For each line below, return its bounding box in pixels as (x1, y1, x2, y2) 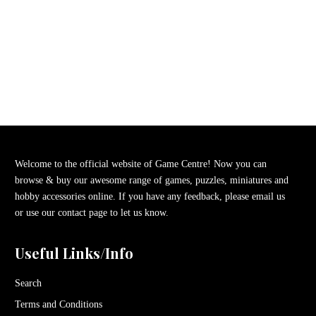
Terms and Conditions (14, 298, 102, 310)
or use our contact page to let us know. (14, 207, 171, 218)
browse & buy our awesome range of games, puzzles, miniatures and (14, 174, 288, 186)
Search (14, 277, 42, 288)
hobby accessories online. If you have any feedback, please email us (14, 190, 285, 202)
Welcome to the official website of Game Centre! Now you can (14, 158, 267, 169)
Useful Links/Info (14, 243, 133, 262)
